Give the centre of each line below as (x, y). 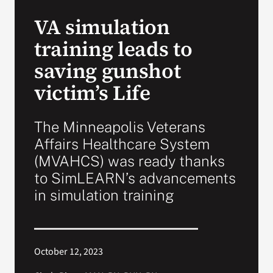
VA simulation (102, 27)
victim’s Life (92, 92)
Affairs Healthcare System (122, 144)
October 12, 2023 (68, 251)
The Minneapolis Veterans (119, 126)
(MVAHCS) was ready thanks (129, 161)
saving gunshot (107, 70)
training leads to (113, 48)
